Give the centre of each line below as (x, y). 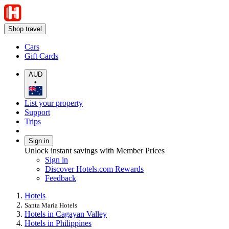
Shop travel (25, 29)
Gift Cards (41, 56)
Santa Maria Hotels (51, 205)
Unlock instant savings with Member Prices (95, 150)
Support (37, 112)
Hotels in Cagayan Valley (66, 214)
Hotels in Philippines (58, 223)
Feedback (61, 178)
